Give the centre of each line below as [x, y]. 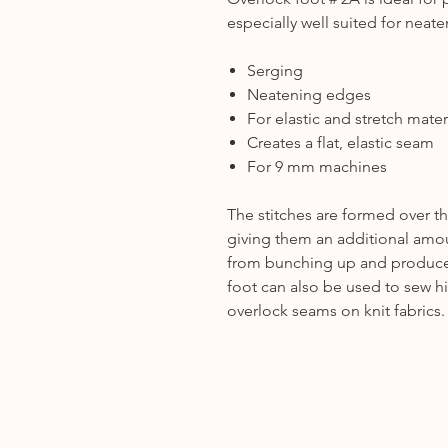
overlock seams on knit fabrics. [336, 310]
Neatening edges [309, 94]
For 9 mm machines [317, 166]
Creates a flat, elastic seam [340, 142]
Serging [275, 70]
